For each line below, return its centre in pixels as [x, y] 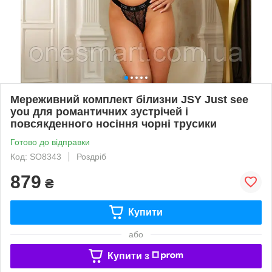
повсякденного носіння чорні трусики [114, 124]
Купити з [128, 256]
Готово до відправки [50, 142]
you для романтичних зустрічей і [99, 111]
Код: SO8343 [36, 156]
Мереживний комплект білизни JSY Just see [129, 99]
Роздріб [91, 156]
